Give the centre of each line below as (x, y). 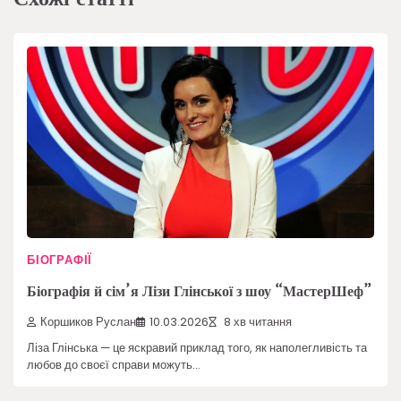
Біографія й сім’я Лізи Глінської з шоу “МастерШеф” (199, 291)
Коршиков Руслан (88, 322)
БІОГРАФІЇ (60, 260)
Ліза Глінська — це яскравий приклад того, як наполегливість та (197, 348)
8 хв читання (256, 322)
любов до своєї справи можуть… (114, 365)
